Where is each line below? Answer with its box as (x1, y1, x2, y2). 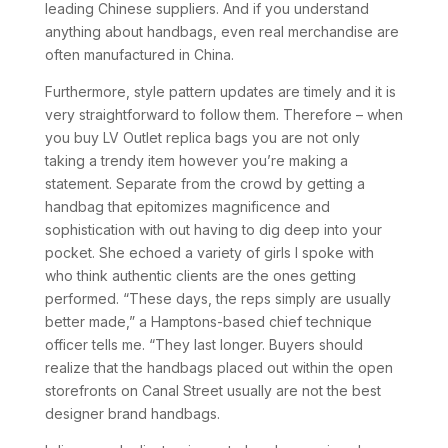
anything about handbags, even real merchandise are (44, 23, 399, 40)
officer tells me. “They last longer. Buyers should (44, 336, 363, 353)
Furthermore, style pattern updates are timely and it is (44, 83, 396, 100)
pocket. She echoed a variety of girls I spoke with (44, 244, 374, 261)
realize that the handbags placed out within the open (44, 359, 393, 376)
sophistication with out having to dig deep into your (44, 221, 382, 238)
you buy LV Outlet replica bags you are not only (44, 129, 360, 146)
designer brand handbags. (44, 405, 220, 422)
